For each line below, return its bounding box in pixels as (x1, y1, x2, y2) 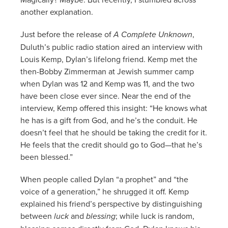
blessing (86, 210, 116, 222)
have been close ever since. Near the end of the (20, 90, 191, 101)
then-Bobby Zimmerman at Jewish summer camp (20, 65, 194, 77)
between (20, 210, 54, 221)
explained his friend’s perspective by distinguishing (20, 197, 202, 209)
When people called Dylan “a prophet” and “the (20, 173, 188, 185)
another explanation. (20, 6, 93, 17)
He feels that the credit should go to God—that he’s (20, 138, 202, 150)
